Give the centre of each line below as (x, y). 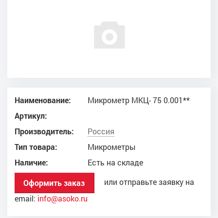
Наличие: (31, 162)
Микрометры (112, 147)
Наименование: (43, 100)
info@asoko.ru (63, 198)
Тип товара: (36, 147)
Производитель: (44, 131)
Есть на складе (115, 162)
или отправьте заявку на (144, 182)
